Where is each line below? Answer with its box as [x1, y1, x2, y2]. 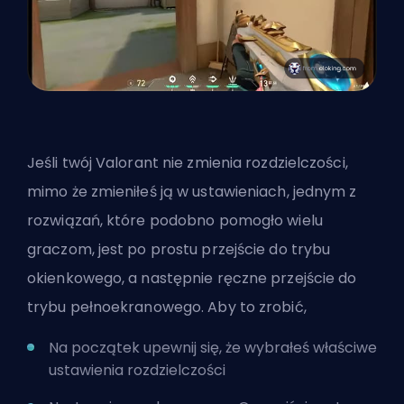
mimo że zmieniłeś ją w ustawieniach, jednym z [27, 180, 357, 202]
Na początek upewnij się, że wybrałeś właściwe [49, 336, 377, 358]
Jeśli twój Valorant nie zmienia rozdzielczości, [27, 151, 348, 173]
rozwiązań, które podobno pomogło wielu [27, 209, 323, 231]
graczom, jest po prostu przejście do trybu [27, 238, 331, 260]
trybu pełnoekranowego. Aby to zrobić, [27, 296, 307, 317]
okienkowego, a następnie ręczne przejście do [27, 267, 357, 289]
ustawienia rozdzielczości [49, 359, 225, 381]
